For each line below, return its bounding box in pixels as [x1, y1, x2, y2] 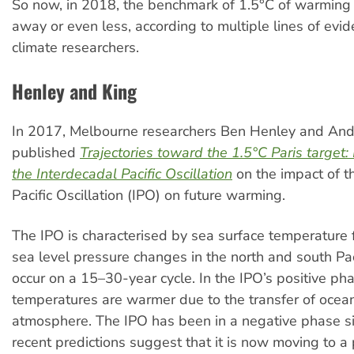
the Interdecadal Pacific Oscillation [12, 164, 232, 184]
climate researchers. [12, 37, 139, 57]
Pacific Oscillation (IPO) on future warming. [12, 186, 285, 205]
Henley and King [12, 77, 137, 106]
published [12, 143, 80, 163]
